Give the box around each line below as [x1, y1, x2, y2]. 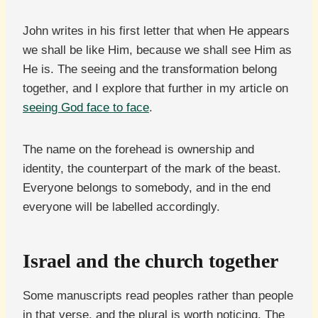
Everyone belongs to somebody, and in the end [23, 181, 270, 195]
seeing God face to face [23, 101, 149, 115]
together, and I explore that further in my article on [23, 82, 288, 96]
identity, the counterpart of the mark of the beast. [23, 162, 281, 176]
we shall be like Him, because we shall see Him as [23, 43, 292, 57]
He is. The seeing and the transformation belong [23, 62, 277, 77]
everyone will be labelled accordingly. [23, 200, 220, 214]
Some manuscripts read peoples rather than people [23, 289, 293, 303]
